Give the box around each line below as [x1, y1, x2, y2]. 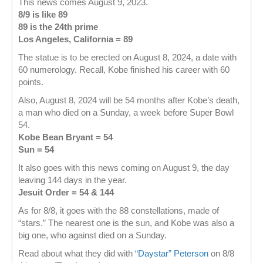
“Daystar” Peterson [135, 248, 208, 258]
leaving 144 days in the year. [18, 174, 127, 185]
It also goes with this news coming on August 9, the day [18, 162, 230, 173]
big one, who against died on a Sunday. [18, 230, 167, 240]
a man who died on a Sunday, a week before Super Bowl [18, 107, 234, 117]
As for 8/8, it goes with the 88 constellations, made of [18, 205, 219, 215]
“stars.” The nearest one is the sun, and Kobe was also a [18, 217, 234, 228]
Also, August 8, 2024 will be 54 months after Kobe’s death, [18, 95, 240, 105]
